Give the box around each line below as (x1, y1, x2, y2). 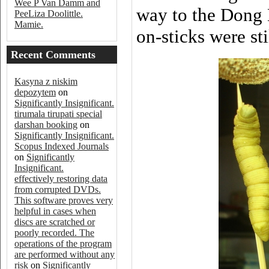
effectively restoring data (14, 174, 107, 184)
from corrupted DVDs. (14, 184, 101, 195)
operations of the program (14, 238, 112, 249)
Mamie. (14, 19, 43, 29)
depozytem (14, 87, 56, 97)
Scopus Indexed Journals (14, 141, 109, 151)
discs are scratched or (14, 217, 95, 227)
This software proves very (14, 195, 113, 205)
